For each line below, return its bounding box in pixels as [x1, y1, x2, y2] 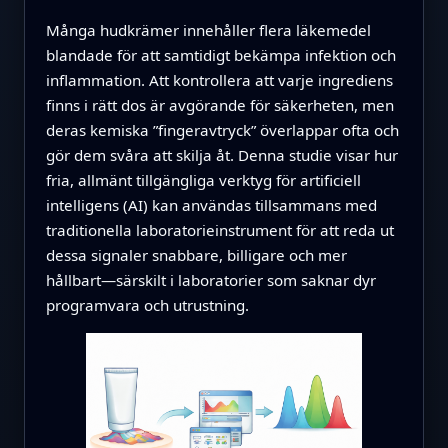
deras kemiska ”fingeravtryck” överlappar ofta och [45, 119, 399, 140]
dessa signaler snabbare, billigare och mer [45, 244, 347, 265]
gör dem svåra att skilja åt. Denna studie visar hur [45, 144, 398, 165]
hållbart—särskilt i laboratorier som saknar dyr [45, 269, 376, 290]
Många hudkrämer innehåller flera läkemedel [45, 19, 371, 40]
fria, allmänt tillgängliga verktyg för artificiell [45, 169, 361, 190]
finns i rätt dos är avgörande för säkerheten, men [45, 94, 394, 115]
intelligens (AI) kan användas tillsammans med [45, 194, 377, 215]
